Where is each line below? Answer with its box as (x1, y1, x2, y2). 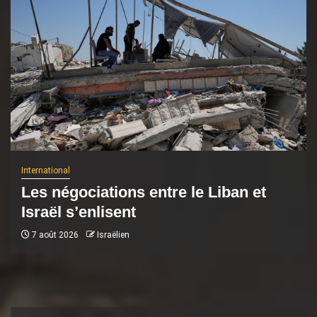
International (21, 166, 70, 175)
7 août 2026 (30, 230, 79, 240)
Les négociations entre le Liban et (21, 183, 266, 201)
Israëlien (97, 230, 129, 240)
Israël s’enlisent (21, 203, 136, 221)
